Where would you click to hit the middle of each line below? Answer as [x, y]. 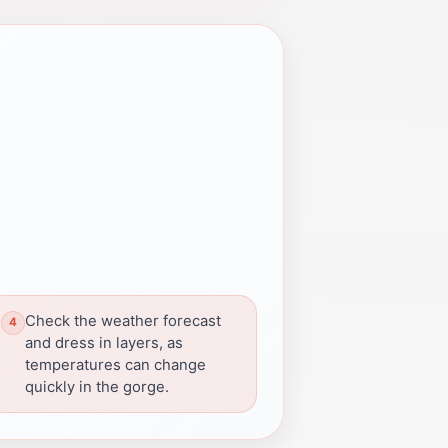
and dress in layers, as [104, 342]
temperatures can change [115, 364]
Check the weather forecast [123, 320]
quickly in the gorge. [97, 386]
